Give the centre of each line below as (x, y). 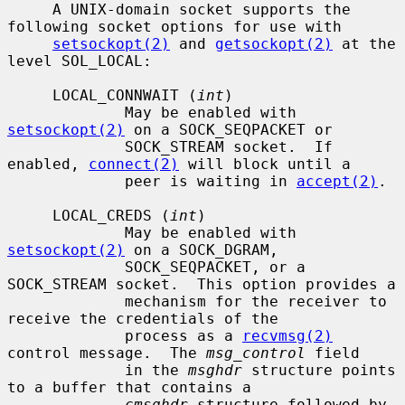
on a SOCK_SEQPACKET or (229, 129)
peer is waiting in (211, 181)
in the (156, 370)
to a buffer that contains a (129, 387)
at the (364, 43)
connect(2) (134, 164)
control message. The (107, 353)
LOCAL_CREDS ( (111, 215)
